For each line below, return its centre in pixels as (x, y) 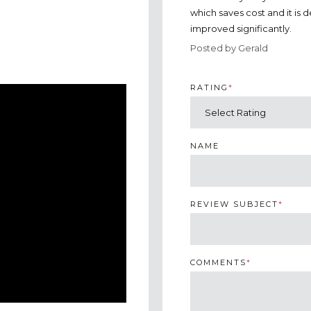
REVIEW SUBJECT (234, 204)
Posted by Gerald (229, 48)
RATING (209, 87)
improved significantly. (241, 28)
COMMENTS (218, 262)
